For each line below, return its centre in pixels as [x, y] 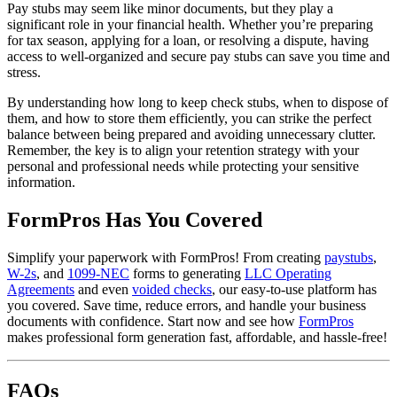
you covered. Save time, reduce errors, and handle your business [187, 306]
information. [41, 183]
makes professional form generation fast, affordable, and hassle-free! [197, 338]
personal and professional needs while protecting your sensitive [183, 167]
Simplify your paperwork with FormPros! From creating [166, 258]
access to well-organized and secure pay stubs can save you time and [198, 57]
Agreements [41, 290]
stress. [24, 73]
